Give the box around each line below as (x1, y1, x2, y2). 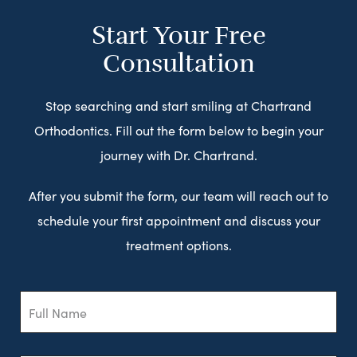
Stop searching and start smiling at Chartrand (45, 96, 312, 115)
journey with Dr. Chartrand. (100, 146, 257, 164)
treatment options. (125, 236, 232, 254)
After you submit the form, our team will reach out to (29, 186, 328, 205)
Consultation (102, 48, 255, 80)
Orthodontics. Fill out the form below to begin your (33, 121, 324, 139)
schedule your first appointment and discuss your (37, 211, 320, 229)
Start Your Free (91, 20, 266, 52)
